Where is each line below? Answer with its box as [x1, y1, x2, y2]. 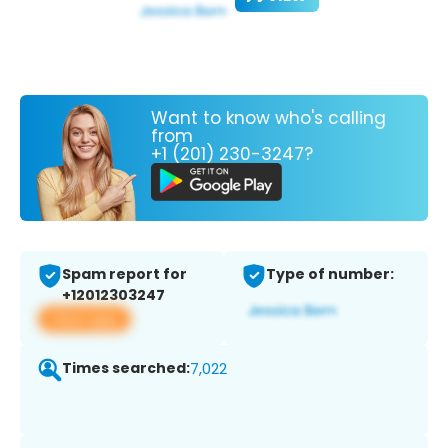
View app [50, 308, 119, 330]
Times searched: [62, 358, 190, 379]
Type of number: [266, 264, 394, 285]
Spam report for [62, 264, 187, 285]
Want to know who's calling [151, 105, 386, 130]
